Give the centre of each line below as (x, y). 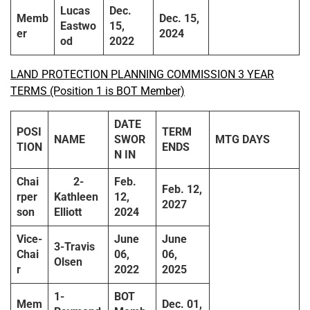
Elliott (68, 212)
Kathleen (76, 197)
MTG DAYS (243, 140)
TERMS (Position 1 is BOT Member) (98, 91)
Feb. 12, (182, 190)
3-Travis (74, 247)
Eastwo (78, 26)
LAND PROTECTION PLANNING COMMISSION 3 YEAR (142, 75)
